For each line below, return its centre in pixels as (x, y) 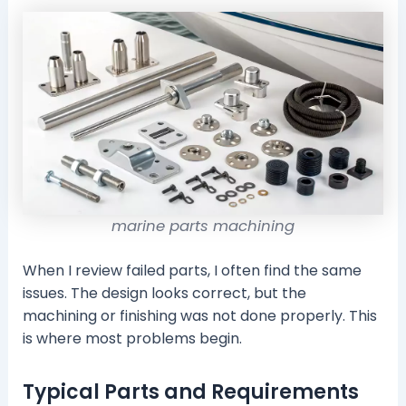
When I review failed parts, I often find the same (192, 271)
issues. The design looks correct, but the (164, 294)
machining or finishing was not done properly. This (199, 316)
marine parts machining (203, 227)
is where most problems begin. (132, 339)
